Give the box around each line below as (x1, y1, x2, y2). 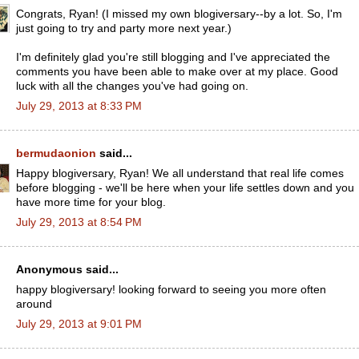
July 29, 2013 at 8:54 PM (16, 216, 142, 228)
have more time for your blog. (16, 196, 166, 208)
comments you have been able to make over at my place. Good (16, 65, 338, 78)
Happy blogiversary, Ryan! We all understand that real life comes (16, 167, 344, 179)
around (16, 297, 52, 310)
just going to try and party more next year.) (16, 22, 232, 34)
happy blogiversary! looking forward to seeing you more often (16, 283, 326, 296)
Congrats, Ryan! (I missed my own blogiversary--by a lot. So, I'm (16, 7, 342, 20)
